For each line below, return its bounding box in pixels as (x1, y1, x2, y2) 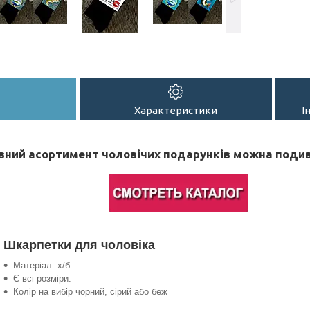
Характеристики (134, 104, 217, 116)
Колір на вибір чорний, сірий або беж (12, 286, 167, 297)
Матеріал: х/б (12, 259, 70, 271)
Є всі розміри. (12, 273, 71, 284)
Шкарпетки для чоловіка (3, 237, 158, 252)
